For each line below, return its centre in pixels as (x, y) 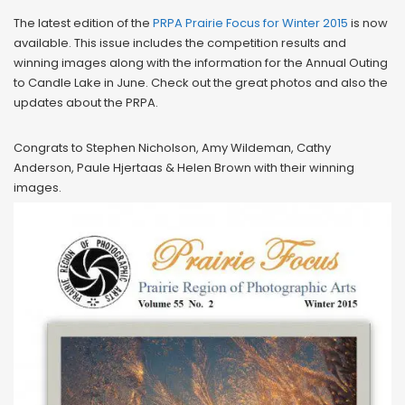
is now (368, 23)
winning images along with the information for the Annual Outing (201, 62)
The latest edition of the (83, 23)
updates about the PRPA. (86, 102)
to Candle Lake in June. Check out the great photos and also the (201, 82)
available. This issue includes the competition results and (180, 42)
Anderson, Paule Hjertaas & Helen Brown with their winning (184, 167)
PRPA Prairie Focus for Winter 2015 (250, 23)
